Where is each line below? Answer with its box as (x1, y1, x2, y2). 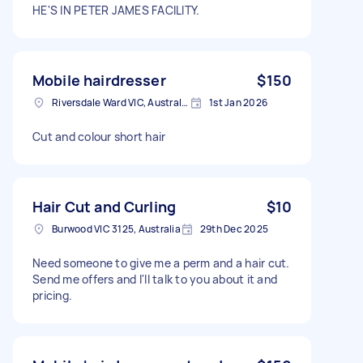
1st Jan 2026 (209, 95, 267, 109)
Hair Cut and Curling (32, 196, 176, 216)
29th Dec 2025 (199, 221, 268, 236)
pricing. (32, 287, 72, 303)
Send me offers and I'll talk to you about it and (32, 271, 277, 287)
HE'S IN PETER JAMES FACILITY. (32, 2, 200, 18)
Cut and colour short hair (32, 128, 166, 144)
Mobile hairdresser (32, 70, 166, 90)
